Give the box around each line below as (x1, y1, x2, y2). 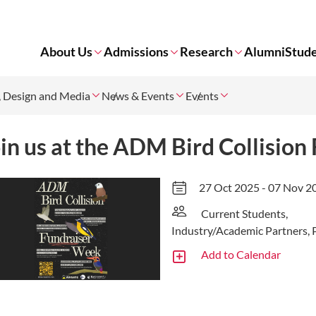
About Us (40, 44, 92, 59)
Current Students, (200, 206, 288, 220)
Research (180, 44, 233, 59)
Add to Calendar (200, 247, 281, 261)
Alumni (244, 44, 285, 59)
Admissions (104, 44, 169, 59)
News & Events (102, 89, 174, 102)
